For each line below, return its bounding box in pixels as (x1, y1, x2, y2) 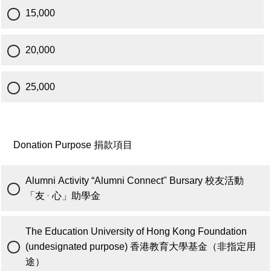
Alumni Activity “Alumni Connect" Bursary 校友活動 (25, 175, 244, 186)
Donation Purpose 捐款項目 (13, 139, 132, 150)
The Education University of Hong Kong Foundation (25, 226, 247, 237)
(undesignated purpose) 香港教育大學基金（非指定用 (25, 241, 256, 252)
